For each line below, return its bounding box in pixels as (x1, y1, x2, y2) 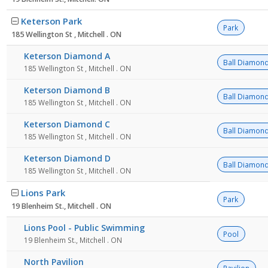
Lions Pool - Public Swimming (24, 222, 145, 234)
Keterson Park (21, 15, 82, 28)
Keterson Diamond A (24, 50, 110, 62)
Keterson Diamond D (24, 153, 111, 165)
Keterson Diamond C (24, 118, 110, 130)
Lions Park (21, 187, 65, 199)
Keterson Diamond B (24, 84, 110, 96)
